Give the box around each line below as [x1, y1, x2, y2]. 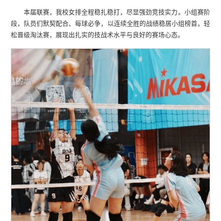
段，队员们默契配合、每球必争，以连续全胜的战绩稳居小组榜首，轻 [11, 20, 210, 28]
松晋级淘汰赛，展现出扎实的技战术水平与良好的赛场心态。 [11, 31, 184, 39]
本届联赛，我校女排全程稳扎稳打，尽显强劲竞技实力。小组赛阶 [24, 8, 210, 16]
